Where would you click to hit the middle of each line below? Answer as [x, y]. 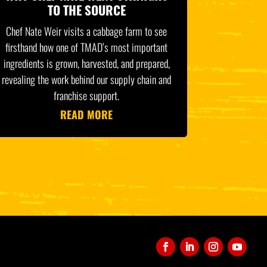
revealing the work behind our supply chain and [87, 80]
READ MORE [87, 115]
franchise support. [87, 96]
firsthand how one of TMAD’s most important [87, 47]
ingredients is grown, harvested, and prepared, [86, 63]
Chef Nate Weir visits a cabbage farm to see [87, 31]
